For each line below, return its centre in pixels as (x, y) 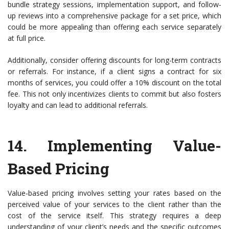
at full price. (27, 38)
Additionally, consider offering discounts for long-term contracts (114, 60)
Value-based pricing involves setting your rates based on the (114, 193)
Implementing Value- (134, 146)
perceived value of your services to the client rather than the (114, 204)
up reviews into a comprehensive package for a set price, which (114, 16)
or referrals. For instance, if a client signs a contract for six (114, 72)
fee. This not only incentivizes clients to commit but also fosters (114, 94)
